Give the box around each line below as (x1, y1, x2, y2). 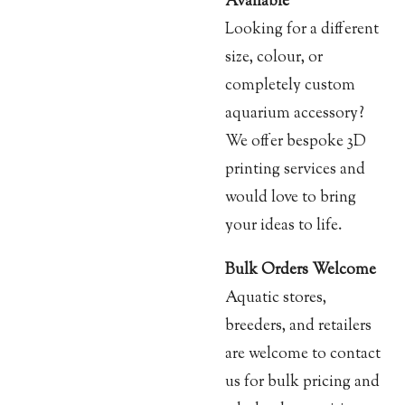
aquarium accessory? (225, 102, 364, 126)
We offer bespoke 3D (225, 130, 366, 154)
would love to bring (225, 186, 356, 210)
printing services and (225, 158, 365, 182)
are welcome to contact (225, 342, 381, 365)
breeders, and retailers (225, 314, 372, 337)
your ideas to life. (225, 214, 342, 238)
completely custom (225, 74, 355, 98)
